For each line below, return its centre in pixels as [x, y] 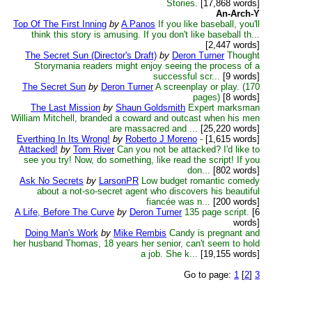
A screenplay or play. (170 [208, 87]
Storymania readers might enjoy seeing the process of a [147, 66]
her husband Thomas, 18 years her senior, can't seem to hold [136, 243]
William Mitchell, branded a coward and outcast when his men [135, 118]
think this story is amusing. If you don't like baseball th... [146, 34]
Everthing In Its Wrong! [63, 139]
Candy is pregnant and [214, 233]
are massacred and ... [154, 128]
